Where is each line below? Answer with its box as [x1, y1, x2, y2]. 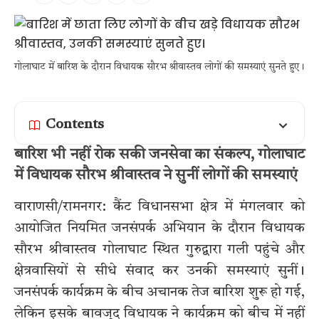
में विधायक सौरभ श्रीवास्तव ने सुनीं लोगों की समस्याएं [14, 168, 298, 184]
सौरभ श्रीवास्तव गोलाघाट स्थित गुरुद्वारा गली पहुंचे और [14, 242, 305, 257]
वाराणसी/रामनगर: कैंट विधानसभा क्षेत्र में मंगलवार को [14, 199, 305, 214]
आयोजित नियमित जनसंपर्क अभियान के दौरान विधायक [14, 221, 305, 236]
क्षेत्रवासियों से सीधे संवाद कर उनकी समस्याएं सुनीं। [14, 263, 305, 278]
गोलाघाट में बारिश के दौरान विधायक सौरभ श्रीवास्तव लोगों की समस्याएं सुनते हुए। [14, 62, 305, 73]
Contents [46, 118, 104, 132]
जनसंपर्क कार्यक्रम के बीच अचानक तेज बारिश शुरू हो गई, [14, 285, 305, 300]
